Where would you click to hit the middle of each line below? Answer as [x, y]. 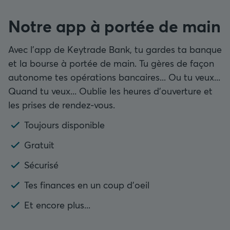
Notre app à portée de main [114, 26]
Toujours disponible [64, 124]
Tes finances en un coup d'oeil [87, 185]
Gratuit [39, 145]
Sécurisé [41, 165]
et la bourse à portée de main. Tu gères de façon [111, 63]
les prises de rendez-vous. [62, 104]
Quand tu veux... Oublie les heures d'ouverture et [110, 91]
